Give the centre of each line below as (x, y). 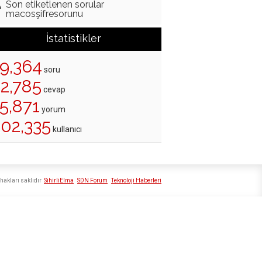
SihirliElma (59, 181)
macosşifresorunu (44, 14)
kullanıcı (66, 130)
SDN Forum (92, 181)
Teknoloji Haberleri (136, 181)
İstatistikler (74, 39)
